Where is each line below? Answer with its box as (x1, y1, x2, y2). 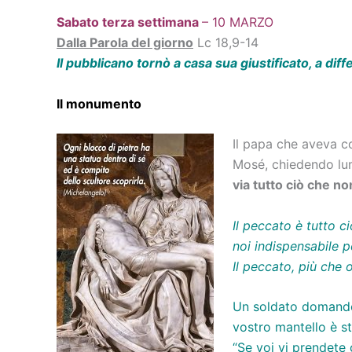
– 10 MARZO (202, 14, 273, 30)
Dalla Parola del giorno (57, 35, 193, 50)
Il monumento (57, 95, 141, 112)
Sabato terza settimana (57, 14, 202, 30)
